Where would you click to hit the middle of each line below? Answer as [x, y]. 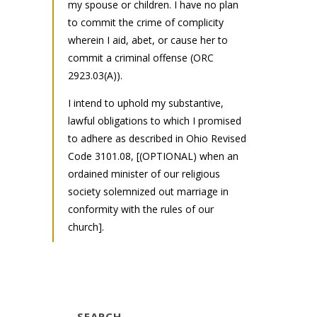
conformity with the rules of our [141, 209]
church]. [86, 226]
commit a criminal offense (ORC [141, 57]
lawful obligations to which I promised [155, 120]
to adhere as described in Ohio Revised [157, 138]
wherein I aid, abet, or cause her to [148, 40]
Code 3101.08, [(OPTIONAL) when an [153, 156]
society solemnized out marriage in [148, 191]
